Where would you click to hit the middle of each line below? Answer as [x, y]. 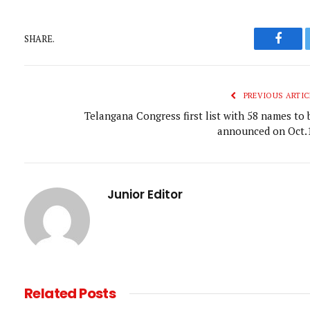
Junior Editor [145, 195]
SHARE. [39, 38]
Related [52, 294]
